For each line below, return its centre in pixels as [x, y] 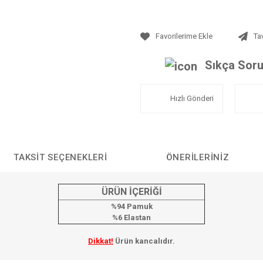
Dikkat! [101, 241]
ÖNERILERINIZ [198, 157]
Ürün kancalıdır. [144, 241]
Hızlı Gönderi [192, 99]
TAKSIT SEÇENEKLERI [60, 157]
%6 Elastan [131, 218]
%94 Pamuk [131, 206]
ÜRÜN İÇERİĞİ [131, 192]
